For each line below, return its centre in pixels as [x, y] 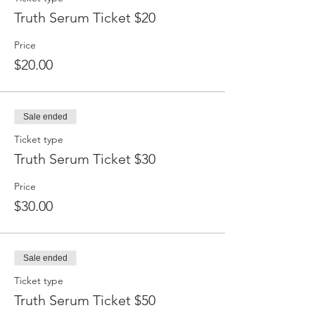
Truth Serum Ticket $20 [85, 18]
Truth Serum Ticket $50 [85, 301]
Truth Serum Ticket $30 [85, 159]
